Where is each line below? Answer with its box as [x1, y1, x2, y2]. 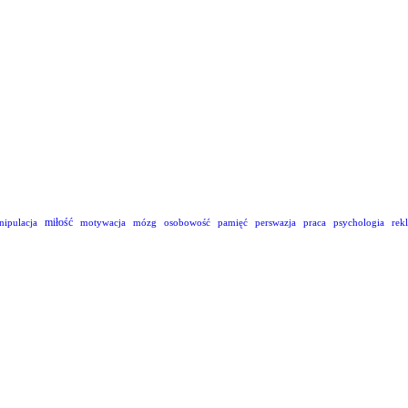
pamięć [218, 216, 248, 228]
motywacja [80, 216, 126, 228]
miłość [45, 215, 73, 229]
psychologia [333, 216, 384, 228]
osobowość [164, 216, 210, 228]
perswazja [255, 216, 296, 228]
